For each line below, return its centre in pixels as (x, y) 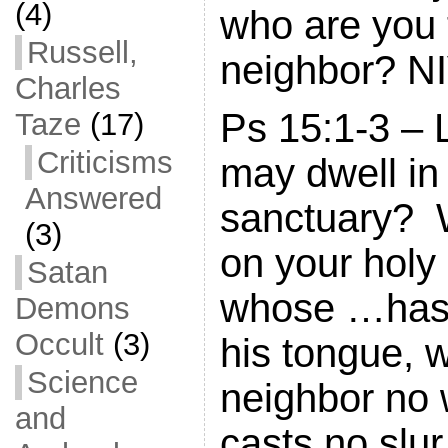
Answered (93, 198)
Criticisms (104, 162)
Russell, (82, 52)
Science (82, 382)
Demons (72, 308)
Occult (59, 344)
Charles (67, 88)
